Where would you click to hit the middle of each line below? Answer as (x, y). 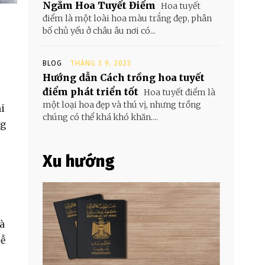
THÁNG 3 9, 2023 (101, 63)
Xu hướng (79, 161)
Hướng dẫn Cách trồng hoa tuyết (124, 77)
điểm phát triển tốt (91, 92)
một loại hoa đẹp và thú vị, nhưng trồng (122, 105)
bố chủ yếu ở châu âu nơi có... (99, 31)
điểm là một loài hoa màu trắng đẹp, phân (127, 18)
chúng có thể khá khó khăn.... (100, 117)
